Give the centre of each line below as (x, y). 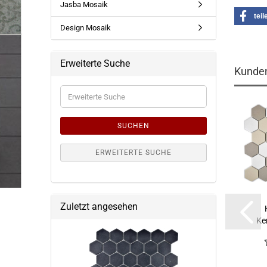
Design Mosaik (85, 28)
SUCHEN (133, 126)
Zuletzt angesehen (99, 207)
